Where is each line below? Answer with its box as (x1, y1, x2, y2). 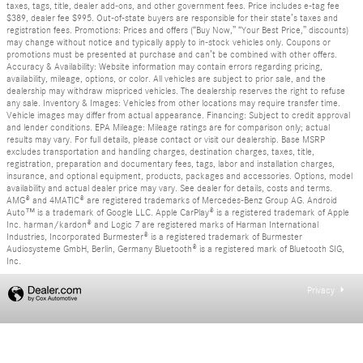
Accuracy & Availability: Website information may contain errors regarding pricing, (6, 61, 322, 73)
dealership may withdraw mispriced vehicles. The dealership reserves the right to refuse (6, 85, 345, 97)
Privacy (307, 285, 335, 297)
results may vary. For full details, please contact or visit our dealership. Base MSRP (6, 134, 325, 146)
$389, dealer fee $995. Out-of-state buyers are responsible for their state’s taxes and (6, 12, 338, 24)
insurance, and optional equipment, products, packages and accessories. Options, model (6, 170, 352, 182)
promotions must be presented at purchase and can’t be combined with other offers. (6, 49, 337, 61)
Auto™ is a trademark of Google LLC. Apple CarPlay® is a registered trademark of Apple (6, 207, 349, 219)
